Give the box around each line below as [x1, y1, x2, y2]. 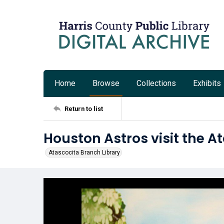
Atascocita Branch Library [48, 149, 120, 156]
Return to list [64, 104, 103, 112]
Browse [92, 78, 119, 88]
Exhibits [193, 78, 221, 88]
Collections [136, 78, 176, 88]
